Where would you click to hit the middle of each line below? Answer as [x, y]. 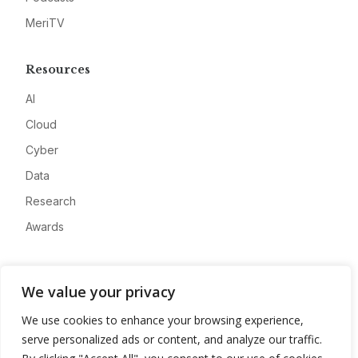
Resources [58, 70]
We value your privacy [99, 292]
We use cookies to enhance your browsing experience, [163, 320]
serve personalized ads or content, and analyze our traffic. [172, 339]
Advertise [51, 328]
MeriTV [45, 23]
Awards [45, 227]
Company [56, 273]
